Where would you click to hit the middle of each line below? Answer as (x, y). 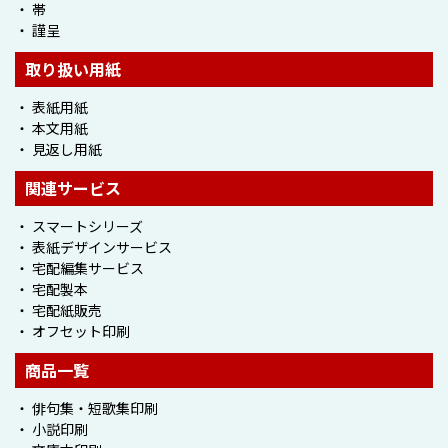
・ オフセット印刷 (72, 332)
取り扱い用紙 (73, 69)
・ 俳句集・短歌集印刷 (86, 409)
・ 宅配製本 (51, 290)
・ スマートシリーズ (79, 227)
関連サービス (73, 188)
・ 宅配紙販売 (58, 311)
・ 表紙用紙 (51, 108)
